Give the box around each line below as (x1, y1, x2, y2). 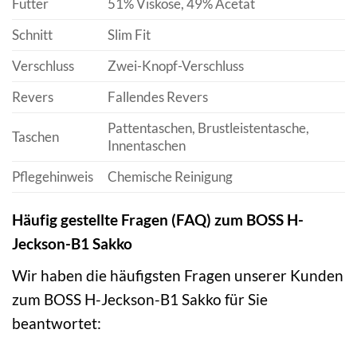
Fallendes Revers (107, 88, 208, 105)
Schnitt (12, 25, 53, 43)
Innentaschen (107, 136, 186, 154)
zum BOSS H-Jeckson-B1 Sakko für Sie (12, 289, 268, 308)
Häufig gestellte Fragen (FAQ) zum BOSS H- (12, 210, 304, 229)
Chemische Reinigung (107, 167, 233, 185)
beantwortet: (12, 313, 101, 332)
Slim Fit (107, 25, 151, 43)
